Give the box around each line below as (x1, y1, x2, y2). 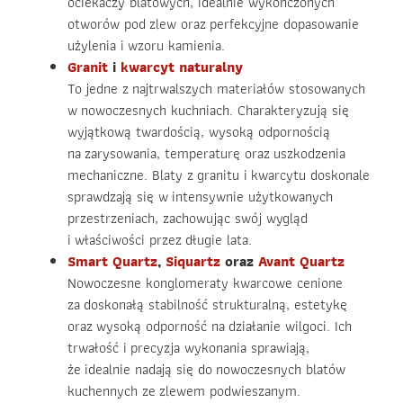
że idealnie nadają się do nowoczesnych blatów (67, 358, 345, 381)
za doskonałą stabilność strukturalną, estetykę (67, 293, 347, 317)
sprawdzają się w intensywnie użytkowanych (67, 185, 333, 209)
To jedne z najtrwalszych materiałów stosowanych (67, 77, 365, 101)
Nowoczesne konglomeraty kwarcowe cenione (67, 272, 343, 295)
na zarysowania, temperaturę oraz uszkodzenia (67, 142, 345, 166)
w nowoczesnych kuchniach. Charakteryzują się (67, 99, 349, 122)
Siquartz (166, 250, 220, 273)
